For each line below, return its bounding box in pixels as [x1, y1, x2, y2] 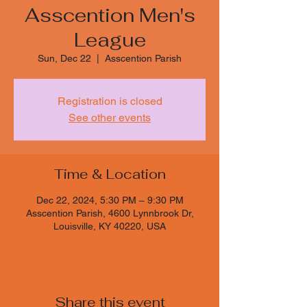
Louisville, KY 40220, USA [53, 220, 166, 232]
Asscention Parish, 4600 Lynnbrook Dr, [25, 207, 194, 219]
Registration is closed [57, 94, 162, 108]
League [73, 27, 146, 52]
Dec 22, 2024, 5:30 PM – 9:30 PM [36, 194, 184, 206]
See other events [69, 110, 151, 124]
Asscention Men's [24, 2, 195, 27]
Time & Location [53, 164, 166, 183]
